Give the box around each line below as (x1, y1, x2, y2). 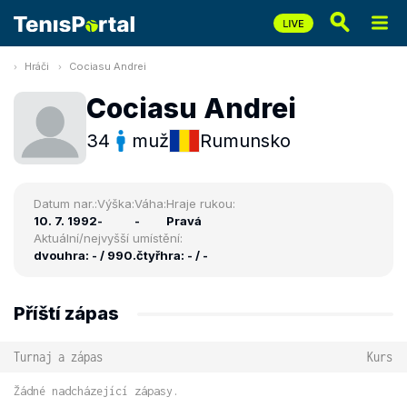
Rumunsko (200, 129, 291, 152)
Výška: (97, 196, 134, 211)
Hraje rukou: (166, 196, 235, 211)
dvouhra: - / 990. (34, 248, 136, 263)
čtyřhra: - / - (136, 248, 208, 263)
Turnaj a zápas (14, 349, 103, 364)
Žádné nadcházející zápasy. (14, 384, 179, 398)
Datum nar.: (34, 196, 97, 211)
